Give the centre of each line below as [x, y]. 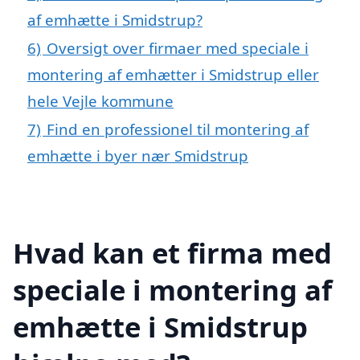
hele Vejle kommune [100, 100]
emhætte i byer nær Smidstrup [138, 155]
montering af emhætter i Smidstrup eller [173, 74]
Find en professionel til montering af [178, 129]
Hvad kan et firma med [172, 253]
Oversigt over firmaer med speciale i [178, 47]
